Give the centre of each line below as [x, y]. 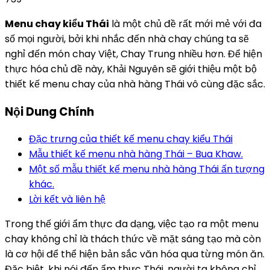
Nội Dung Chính [49, 111]
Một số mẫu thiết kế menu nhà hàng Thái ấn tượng [147, 169]
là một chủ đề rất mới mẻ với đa [185, 24]
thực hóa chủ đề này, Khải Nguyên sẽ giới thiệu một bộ [131, 69]
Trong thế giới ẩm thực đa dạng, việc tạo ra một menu [132, 224]
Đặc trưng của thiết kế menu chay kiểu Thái [131, 139]
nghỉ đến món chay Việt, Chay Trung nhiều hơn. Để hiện [133, 54]
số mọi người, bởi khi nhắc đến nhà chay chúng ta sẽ [127, 39]
